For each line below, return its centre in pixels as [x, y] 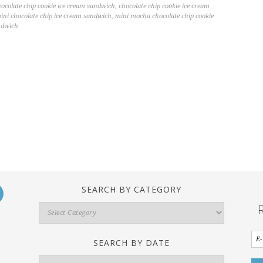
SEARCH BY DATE [131, 243]
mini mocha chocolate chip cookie [164, 16]
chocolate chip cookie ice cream [164, 6]
